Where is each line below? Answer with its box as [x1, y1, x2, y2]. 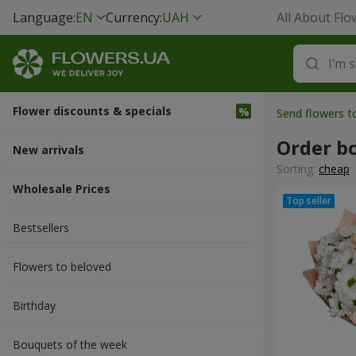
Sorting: [277, 161, 319, 176]
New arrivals [13, 142, 84, 157]
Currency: [106, 9, 162, 26]
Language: [13, 9, 75, 26]
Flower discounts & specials [13, 103, 172, 118]
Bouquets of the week [13, 337, 127, 352]
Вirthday [13, 298, 56, 313]
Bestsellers [13, 220, 69, 235]
